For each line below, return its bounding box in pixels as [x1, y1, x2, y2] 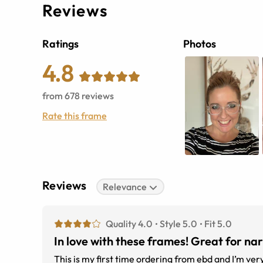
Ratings [42, 37, 79, 51]
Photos [183, 37, 216, 51]
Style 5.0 [160, 218, 197, 230]
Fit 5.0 [204, 218, 231, 230]
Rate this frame [42, 110, 107, 122]
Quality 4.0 [106, 218, 152, 230]
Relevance [103, 181, 147, 193]
